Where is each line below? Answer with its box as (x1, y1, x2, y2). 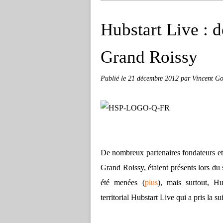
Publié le (101, 74, 128, 82)
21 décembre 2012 (128, 74, 181, 82)
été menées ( (101, 178, 145, 187)
